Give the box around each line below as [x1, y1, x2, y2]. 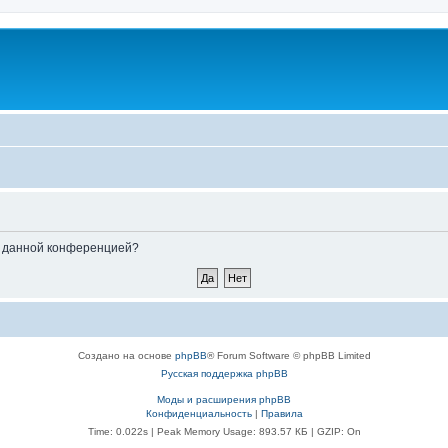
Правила [260, 408, 303, 419]
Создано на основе [77, 350, 175, 361]
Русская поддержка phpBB [160, 368, 288, 379]
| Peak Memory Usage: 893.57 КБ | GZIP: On [147, 426, 361, 437]
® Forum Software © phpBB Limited [206, 350, 371, 361]
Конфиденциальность [145, 408, 252, 419]
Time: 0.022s [87, 426, 148, 437]
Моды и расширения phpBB [157, 394, 291, 405]
